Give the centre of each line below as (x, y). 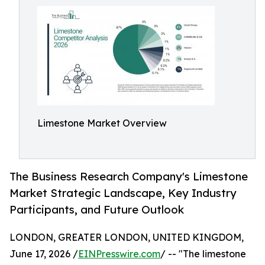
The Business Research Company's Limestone (129, 177)
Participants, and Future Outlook (100, 210)
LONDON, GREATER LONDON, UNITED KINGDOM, (127, 237)
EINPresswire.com (119, 254)
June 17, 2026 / (44, 254)
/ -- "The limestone (203, 254)
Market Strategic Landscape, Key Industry (123, 193)
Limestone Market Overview (102, 123)
